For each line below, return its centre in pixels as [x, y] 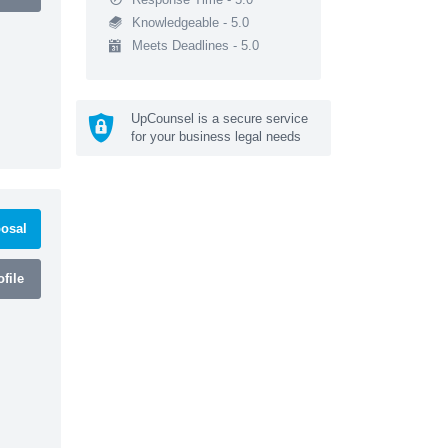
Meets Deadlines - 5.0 [195, 45]
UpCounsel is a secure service [219, 118]
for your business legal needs [216, 136]
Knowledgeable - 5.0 [190, 22]
